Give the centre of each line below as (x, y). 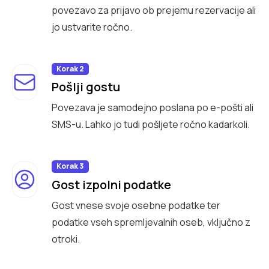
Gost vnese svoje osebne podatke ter (136, 205)
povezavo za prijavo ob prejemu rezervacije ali (154, 11)
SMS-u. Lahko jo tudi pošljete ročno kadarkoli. (151, 125)
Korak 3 (70, 166)
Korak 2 (70, 69)
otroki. (66, 239)
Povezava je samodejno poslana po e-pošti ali (153, 108)
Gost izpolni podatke (111, 184)
